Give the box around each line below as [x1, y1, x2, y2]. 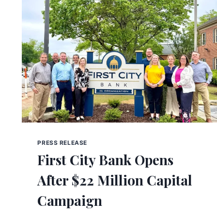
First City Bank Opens [37, 151, 174, 169]
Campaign [37, 191, 103, 210]
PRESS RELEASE [37, 139, 88, 146]
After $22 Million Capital [37, 171, 193, 189]
